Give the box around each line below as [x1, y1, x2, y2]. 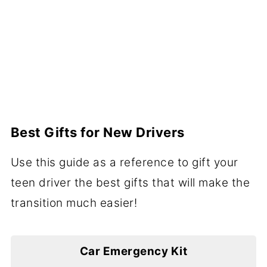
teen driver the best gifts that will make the [10, 175, 250, 190]
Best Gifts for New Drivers [10, 124, 185, 140]
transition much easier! [10, 195, 138, 210]
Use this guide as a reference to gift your [10, 155, 238, 169]
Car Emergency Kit [79, 244, 188, 258]
